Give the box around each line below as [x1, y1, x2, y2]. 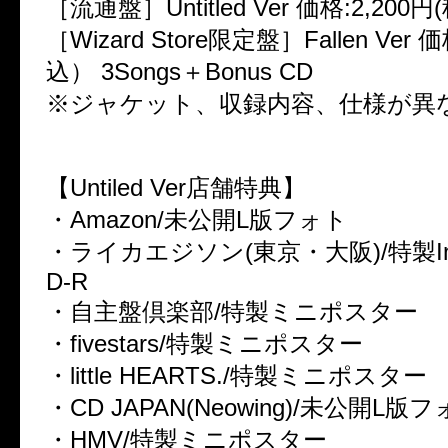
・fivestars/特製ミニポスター [46, 329, 363, 357]
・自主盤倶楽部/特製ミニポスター [46, 297, 418, 325]
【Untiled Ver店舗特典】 [46, 173, 306, 201]
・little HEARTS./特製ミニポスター [46, 361, 427, 389]
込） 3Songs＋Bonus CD [46, 57, 313, 85]
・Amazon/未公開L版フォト [46, 205, 348, 233]
